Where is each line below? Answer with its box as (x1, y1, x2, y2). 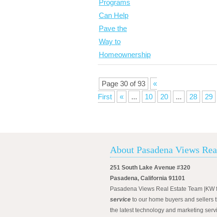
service (110, 196, 131, 203)
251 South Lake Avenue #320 (110, 164, 190, 171)
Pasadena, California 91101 (110, 175, 185, 182)
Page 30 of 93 (102, 79, 145, 88)
